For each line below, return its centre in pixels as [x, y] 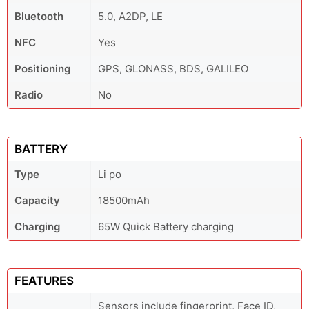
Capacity [37, 200]
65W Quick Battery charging [166, 227]
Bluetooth [39, 16]
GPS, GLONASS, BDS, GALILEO [173, 69]
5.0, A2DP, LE [130, 16]
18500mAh [124, 200]
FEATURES [44, 281]
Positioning [42, 69]
